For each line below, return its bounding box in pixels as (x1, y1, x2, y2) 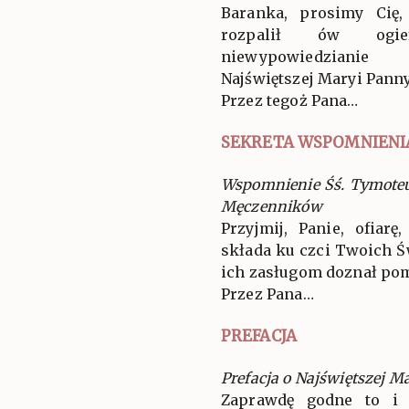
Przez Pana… (221, 284, 314, 303)
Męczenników (221, 196, 322, 215)
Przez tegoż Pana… (221, 90, 359, 110)
